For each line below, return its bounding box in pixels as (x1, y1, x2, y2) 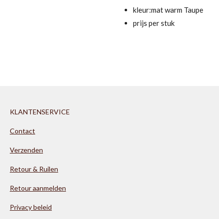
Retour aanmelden (10, 184, 66, 192)
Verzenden (10, 146, 43, 154)
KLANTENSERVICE (10, 108, 70, 116)
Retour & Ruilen (10, 165, 58, 173)
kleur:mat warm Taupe (132, 5, 203, 14)
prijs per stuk (132, 18, 175, 27)
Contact (10, 127, 35, 135)
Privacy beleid (10, 203, 52, 211)
